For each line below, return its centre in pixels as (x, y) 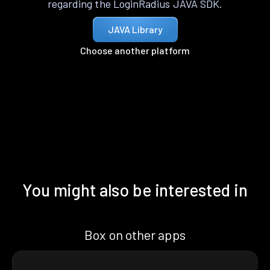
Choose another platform (135, 51)
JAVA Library (135, 30)
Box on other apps (135, 235)
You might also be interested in (135, 190)
